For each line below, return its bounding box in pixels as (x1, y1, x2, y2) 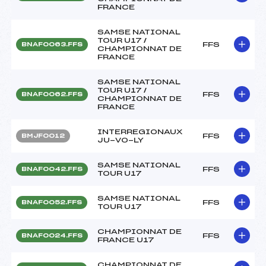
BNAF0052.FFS (21, 199, 82, 205)
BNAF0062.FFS (21, 91, 83, 97)
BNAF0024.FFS (21, 232, 83, 239)
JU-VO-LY (97, 136, 144, 144)
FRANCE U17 (97, 236, 154, 243)
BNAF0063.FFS (21, 41, 83, 47)
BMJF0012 (21, 132, 65, 139)
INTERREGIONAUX (97, 128, 182, 135)
